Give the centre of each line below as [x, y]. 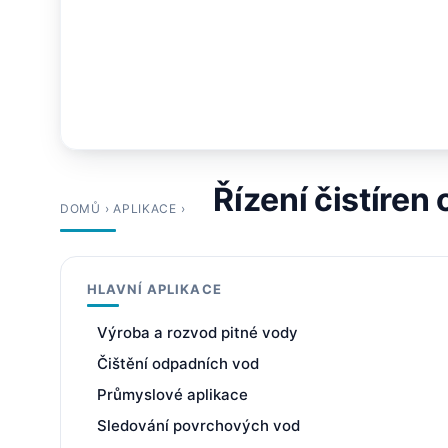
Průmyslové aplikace [172, 394]
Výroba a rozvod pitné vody [197, 332]
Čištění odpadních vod [178, 363]
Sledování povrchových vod [198, 425]
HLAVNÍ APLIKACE [154, 289]
